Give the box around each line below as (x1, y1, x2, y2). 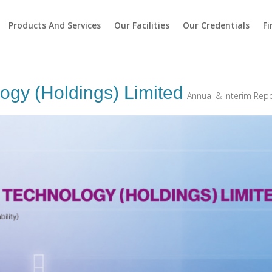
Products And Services (8, 19, 101, 31)
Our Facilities (114, 19, 169, 31)
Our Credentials (182, 19, 250, 31)
